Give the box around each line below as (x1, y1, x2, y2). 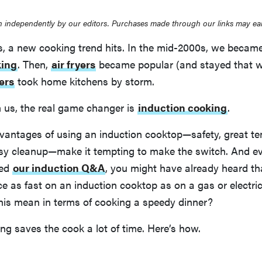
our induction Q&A (13, 160, 105, 175)
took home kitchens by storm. (15, 74, 154, 89)
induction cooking (138, 100, 227, 115)
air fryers (51, 57, 95, 72)
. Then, (18, 57, 51, 72)
